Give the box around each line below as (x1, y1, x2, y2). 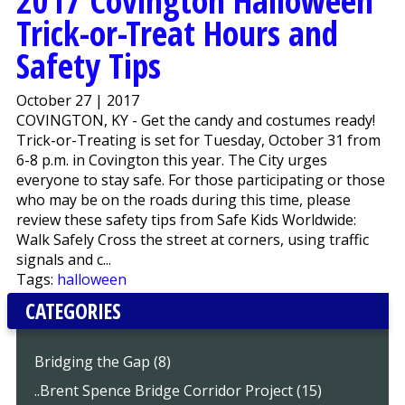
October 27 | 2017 (15, 90, 139, 111)
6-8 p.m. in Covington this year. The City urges (15, 150, 327, 171)
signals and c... (15, 250, 111, 270)
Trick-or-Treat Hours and (15, 9, 338, 57)
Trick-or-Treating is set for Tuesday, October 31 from (15, 130, 381, 151)
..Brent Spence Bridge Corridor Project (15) (33, 381, 322, 401)
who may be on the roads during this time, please (15, 190, 351, 211)
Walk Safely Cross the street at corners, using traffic (15, 230, 369, 250)
